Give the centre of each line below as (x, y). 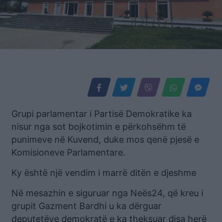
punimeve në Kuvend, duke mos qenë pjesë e (105, 139)
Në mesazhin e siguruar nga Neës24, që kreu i (107, 193)
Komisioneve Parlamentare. (68, 152)
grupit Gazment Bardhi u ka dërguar (86, 206)
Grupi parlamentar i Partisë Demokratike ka (102, 113)
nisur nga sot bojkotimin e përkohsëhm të (99, 126)
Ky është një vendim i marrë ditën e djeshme (104, 172)
